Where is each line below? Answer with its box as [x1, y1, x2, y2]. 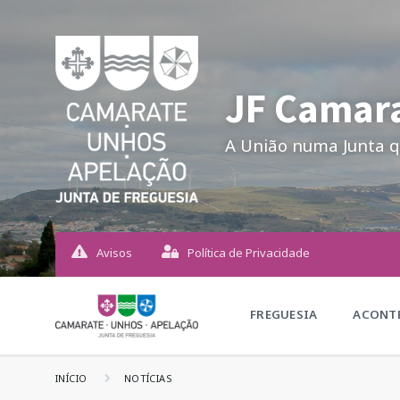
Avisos [96, 244, 132, 261]
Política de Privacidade [187, 244, 311, 261]
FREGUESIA [250, 306, 318, 322]
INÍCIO [55, 371, 87, 385]
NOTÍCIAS [123, 371, 173, 385]
